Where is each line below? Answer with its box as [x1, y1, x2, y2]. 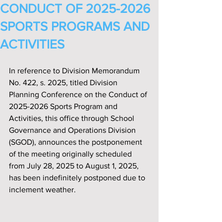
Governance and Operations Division [9, 126, 138, 134]
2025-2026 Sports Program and [9, 102, 119, 111]
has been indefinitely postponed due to [9, 173, 147, 182]
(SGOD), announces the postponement [9, 138, 144, 146]
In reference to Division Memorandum [9, 66, 142, 75]
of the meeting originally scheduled [9, 150, 134, 158]
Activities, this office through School [9, 114, 136, 122]
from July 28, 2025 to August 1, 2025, [9, 162, 141, 170]
